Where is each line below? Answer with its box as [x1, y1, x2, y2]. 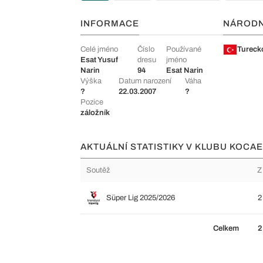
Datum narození [118, 77, 171, 85]
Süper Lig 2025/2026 [106, 194, 175, 202]
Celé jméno [80, 45, 118, 53]
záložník [80, 109, 110, 117]
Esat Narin [166, 66, 203, 75]
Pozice [80, 98, 103, 106]
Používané [166, 45, 201, 53]
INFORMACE [80, 19, 139, 28]
